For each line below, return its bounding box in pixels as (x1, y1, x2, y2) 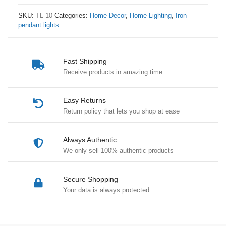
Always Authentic (63, 136, 117, 144)
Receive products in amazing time (63, 68, 162, 76)
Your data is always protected (63, 186, 149, 194)
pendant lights (18, 21, 59, 29)
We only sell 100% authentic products (63, 147, 174, 154)
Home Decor (90, 12, 126, 19)
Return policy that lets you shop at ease (63, 107, 180, 115)
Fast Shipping (63, 57, 107, 65)
